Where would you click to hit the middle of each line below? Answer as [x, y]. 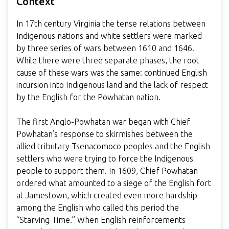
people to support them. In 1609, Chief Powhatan [107, 170]
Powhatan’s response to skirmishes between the [105, 134]
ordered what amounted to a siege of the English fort [114, 183]
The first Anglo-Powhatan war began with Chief [103, 121]
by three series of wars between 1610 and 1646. [105, 48]
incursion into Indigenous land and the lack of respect [112, 85]
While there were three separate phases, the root [108, 60]
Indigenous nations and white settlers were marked [109, 36]
